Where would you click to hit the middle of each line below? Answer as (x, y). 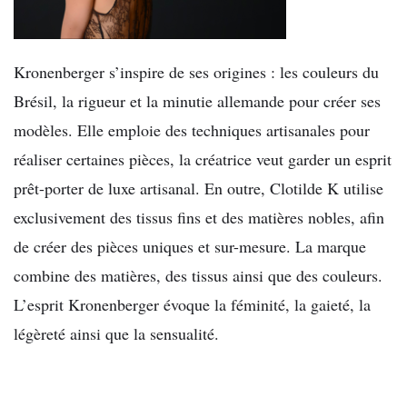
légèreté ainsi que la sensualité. (116, 334)
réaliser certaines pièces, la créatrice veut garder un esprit (203, 159)
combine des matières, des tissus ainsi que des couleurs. (198, 276)
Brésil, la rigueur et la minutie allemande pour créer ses (197, 101)
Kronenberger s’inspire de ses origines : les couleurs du (196, 72)
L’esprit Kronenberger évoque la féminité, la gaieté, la (192, 305)
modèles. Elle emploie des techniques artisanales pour (192, 130)
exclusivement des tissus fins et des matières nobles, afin (199, 218)
